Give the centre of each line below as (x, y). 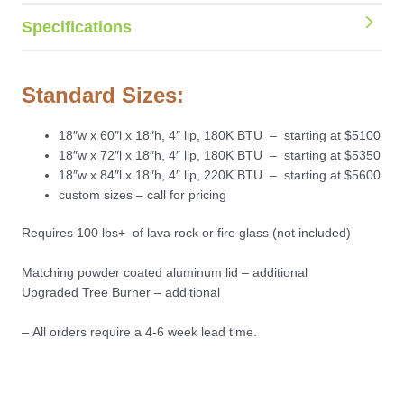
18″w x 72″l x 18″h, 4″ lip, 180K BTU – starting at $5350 (220, 155)
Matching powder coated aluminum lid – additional (165, 272)
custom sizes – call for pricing (143, 195)
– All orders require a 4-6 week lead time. (139, 332)
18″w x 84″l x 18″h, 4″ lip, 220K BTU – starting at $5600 (220, 175)
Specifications (77, 27)
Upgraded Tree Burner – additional (121, 292)
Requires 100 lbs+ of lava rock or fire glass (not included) (186, 234)
